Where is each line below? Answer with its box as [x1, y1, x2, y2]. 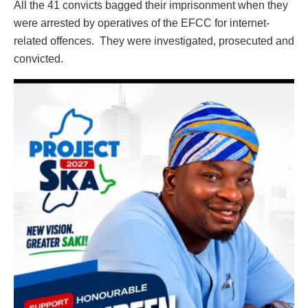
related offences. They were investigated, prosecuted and [14, 35, 294, 47]
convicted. [14, 53, 63, 65]
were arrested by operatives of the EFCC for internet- [14, 17, 269, 30]
